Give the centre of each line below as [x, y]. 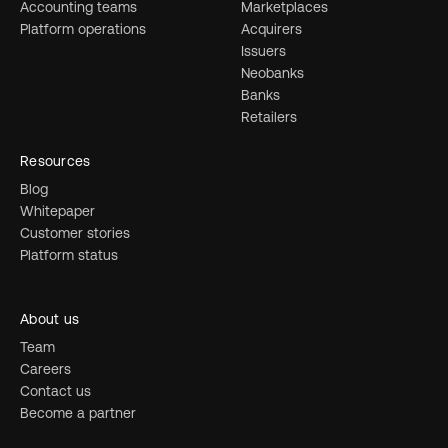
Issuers [264, 50]
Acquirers [272, 28]
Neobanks [273, 72]
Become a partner [78, 412]
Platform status [69, 254]
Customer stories [75, 232]
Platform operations [83, 28]
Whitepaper [57, 210]
